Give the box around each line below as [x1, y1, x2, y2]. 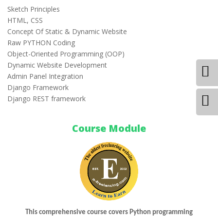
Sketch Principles [7, 4, 60, 14]
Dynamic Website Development [7, 60, 107, 70]
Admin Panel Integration [7, 72, 83, 81]
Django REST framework [7, 94, 86, 103]
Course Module [72, 122, 146, 135]
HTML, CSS [7, 16, 43, 25]
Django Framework [7, 83, 69, 92]
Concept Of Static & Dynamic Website [7, 27, 127, 36]
